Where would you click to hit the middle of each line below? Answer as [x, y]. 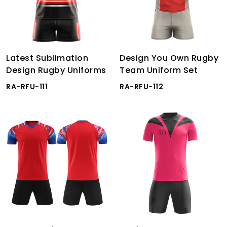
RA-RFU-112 [141, 87]
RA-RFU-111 [27, 87]
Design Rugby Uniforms [56, 70]
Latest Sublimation [47, 58]
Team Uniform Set [159, 70]
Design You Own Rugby [169, 58]
